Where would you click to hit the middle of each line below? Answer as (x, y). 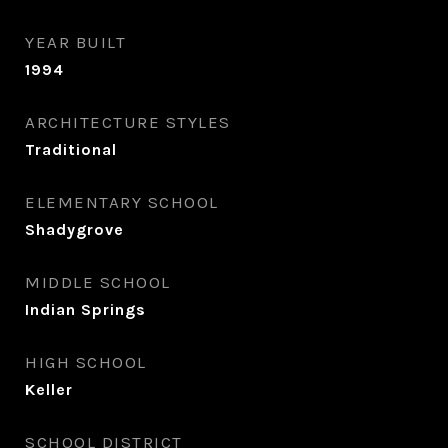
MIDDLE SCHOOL (98, 282)
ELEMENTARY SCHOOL (122, 202)
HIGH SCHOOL (86, 362)
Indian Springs (85, 309)
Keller (49, 389)
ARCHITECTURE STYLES (128, 122)
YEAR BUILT (75, 42)
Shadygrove (74, 229)
